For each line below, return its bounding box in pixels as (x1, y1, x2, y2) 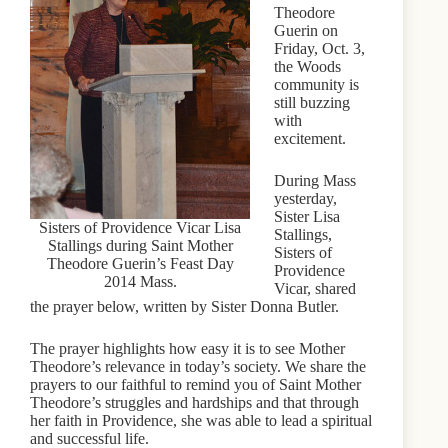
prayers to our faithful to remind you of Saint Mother (30, 376, 361, 393)
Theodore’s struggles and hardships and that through (30, 394, 359, 411)
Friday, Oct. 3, (274, 40, 365, 57)
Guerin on (274, 22, 338, 39)
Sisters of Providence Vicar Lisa (39, 218, 241, 236)
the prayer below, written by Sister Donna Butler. (30, 298, 339, 315)
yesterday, (274, 190, 337, 207)
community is (274, 76, 359, 93)
